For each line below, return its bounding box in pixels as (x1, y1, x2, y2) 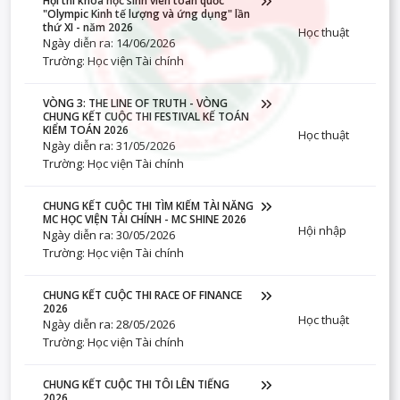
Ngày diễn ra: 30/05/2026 (43, 227, 175, 243)
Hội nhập (298, 222, 346, 238)
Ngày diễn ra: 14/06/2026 (43, 35, 175, 51)
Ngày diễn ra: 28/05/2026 (43, 316, 175, 332)
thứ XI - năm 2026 (43, 20, 133, 35)
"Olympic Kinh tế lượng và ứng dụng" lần (43, 6, 250, 21)
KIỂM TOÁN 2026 (43, 122, 129, 137)
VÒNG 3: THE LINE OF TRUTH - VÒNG (43, 96, 228, 111)
